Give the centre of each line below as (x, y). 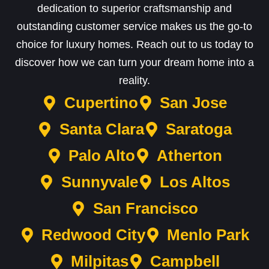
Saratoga (198, 129)
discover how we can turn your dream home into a (134, 63)
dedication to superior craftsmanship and (134, 9)
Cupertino (101, 103)
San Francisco (145, 209)
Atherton (190, 156)
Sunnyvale (99, 182)
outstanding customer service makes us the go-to (134, 27)
